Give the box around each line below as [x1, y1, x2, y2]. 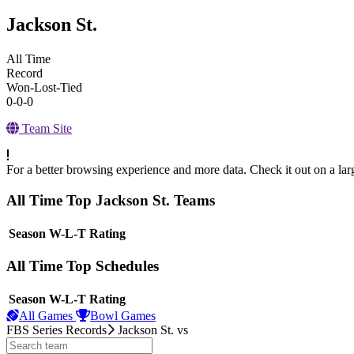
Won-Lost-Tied [6, 81, 82, 95]
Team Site [19, 122, 72, 136]
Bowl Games [90, 308, 156, 322]
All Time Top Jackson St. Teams [6, 191, 215, 209]
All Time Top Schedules [6, 258, 159, 275]
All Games [19, 308, 76, 322]
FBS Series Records [6, 322, 107, 337]
